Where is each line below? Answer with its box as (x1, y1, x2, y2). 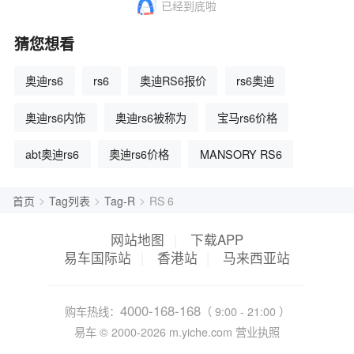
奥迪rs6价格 (109, 145, 170, 162)
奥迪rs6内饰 (25, 109, 86, 126)
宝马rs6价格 (217, 109, 277, 126)
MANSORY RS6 (199, 145, 282, 162)
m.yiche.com (166, 323, 235, 340)
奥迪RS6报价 (139, 73, 206, 89)
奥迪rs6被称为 (115, 109, 187, 126)
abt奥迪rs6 (25, 145, 80, 162)
